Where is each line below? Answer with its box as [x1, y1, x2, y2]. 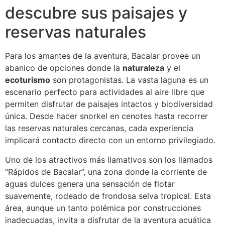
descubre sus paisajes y [5, 3, 187, 23]
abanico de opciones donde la [5, 63, 123, 73]
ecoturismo [5, 75, 50, 85]
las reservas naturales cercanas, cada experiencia [5, 123, 193, 134]
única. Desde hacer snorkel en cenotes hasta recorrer [5, 111, 208, 122]
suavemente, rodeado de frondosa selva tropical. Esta [5, 190, 211, 201]
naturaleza [123, 63, 164, 73]
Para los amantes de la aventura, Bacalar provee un [5, 51, 200, 61]
